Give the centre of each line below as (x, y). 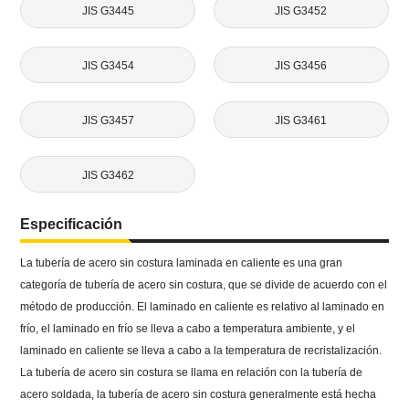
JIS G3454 (108, 65)
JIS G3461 (301, 121)
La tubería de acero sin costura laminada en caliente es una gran (182, 263)
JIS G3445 (108, 10)
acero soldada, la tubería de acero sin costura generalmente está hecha (199, 395)
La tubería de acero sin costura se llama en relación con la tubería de (192, 373)
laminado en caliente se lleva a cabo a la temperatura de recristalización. (201, 351)
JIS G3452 (301, 10)
